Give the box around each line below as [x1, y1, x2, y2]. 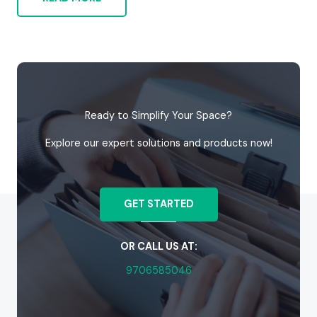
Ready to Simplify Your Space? [85, 109, 232, 122]
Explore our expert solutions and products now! [45, 137, 272, 150]
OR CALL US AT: [120, 240, 197, 253]
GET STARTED [123, 197, 194, 211]
